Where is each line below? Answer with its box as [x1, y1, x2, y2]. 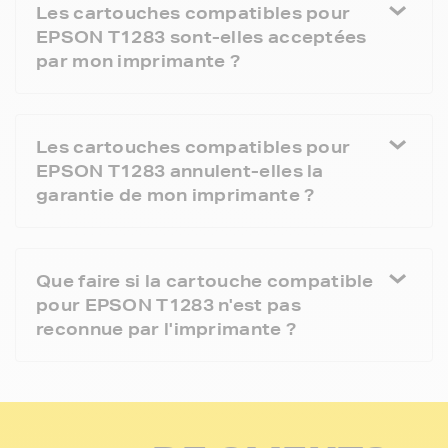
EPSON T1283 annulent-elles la [36, 159, 324, 181]
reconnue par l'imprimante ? [36, 317, 297, 339]
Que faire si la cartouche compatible [36, 269, 374, 291]
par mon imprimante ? [36, 49, 241, 71]
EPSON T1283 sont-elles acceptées [36, 25, 367, 47]
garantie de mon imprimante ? [36, 183, 315, 205]
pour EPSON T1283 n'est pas [36, 293, 301, 315]
